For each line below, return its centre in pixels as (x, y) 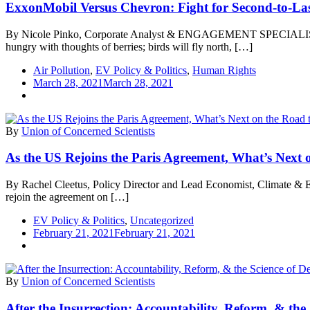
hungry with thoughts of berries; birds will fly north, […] (129, 46)
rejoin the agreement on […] (67, 197)
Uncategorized (162, 220)
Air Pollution (62, 70)
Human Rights (224, 70)
